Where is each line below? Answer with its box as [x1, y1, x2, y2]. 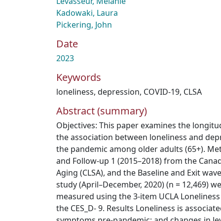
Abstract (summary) [56, 104, 147, 117]
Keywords [56, 71, 101, 84]
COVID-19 [144, 86, 180, 97]
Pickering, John [56, 19, 112, 30]
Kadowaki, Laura [56, 7, 118, 18]
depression [98, 86, 140, 97]
